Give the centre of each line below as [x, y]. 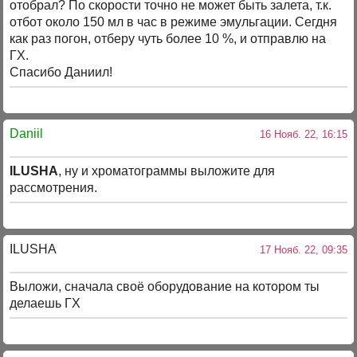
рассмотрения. [54, 188]
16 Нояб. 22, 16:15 [300, 134]
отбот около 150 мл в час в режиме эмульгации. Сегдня [174, 22]
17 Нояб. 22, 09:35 [300, 249]
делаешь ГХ [45, 304]
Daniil [27, 133]
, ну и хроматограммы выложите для [167, 171]
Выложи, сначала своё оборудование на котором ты [165, 287]
